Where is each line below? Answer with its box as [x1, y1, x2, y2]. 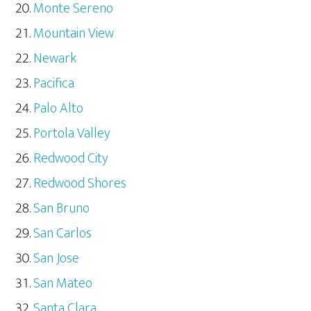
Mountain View [33, 21, 115, 45]
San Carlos [33, 221, 92, 245]
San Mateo [33, 271, 93, 295]
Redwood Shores [33, 171, 127, 195]
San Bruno [33, 196, 90, 220]
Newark [33, 46, 77, 70]
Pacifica [33, 71, 75, 95]
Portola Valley [33, 121, 111, 145]
